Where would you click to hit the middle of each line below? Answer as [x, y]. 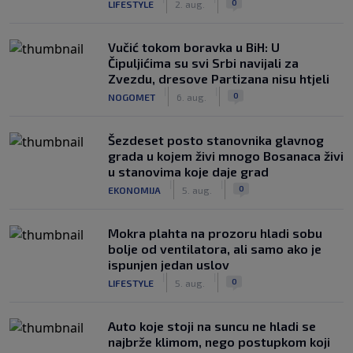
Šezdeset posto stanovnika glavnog [216, 140]
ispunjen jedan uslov [169, 264]
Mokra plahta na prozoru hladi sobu [215, 233]
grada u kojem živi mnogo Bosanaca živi [226, 156]
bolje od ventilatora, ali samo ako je [215, 249]
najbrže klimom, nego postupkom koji [219, 342]
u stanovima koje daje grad [188, 171]
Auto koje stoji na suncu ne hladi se [212, 326]
